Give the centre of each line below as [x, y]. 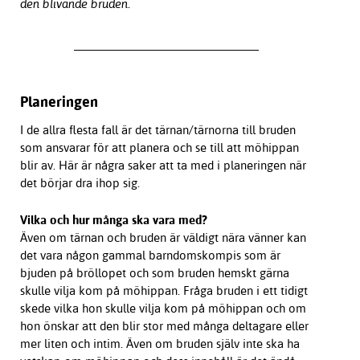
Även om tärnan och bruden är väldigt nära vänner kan [163, 238]
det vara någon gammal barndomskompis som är [150, 256]
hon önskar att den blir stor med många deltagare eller [164, 326]
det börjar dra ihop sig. [81, 183]
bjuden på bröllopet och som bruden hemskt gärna [154, 273]
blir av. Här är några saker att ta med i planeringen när [163, 166]
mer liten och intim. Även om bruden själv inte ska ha [160, 344]
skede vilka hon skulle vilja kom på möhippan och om [163, 309]
